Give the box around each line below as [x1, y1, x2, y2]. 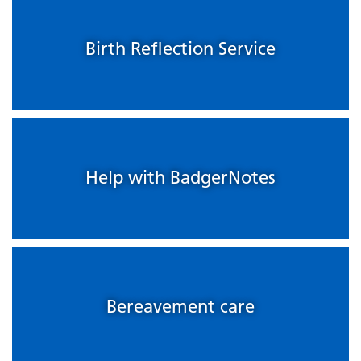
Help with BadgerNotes [85, 167, 276, 189]
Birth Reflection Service [85, 38, 276, 60]
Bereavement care [106, 296, 255, 318]
